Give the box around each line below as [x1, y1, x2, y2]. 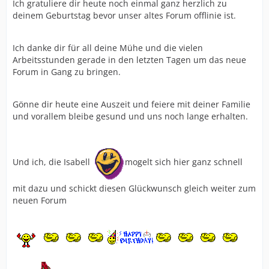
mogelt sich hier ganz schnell [125, 156, 243, 168]
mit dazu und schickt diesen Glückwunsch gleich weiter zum [13, 182, 256, 194]
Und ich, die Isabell [13, 156, 92, 168]
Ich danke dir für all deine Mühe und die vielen [13, 41, 203, 53]
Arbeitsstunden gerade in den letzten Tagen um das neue [13, 53, 246, 65]
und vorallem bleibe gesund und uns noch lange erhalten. [13, 110, 248, 122]
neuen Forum [13, 194, 67, 206]
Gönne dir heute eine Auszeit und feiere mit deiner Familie [13, 98, 250, 110]
